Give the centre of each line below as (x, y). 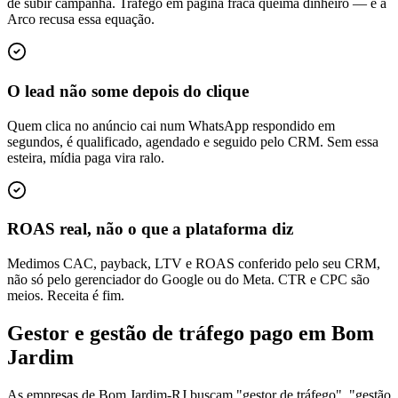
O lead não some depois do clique (128, 91)
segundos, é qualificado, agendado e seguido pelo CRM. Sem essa (193, 141)
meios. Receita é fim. (66, 295)
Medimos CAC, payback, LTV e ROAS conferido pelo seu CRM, (194, 263)
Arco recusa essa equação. (81, 20)
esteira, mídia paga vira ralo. (86, 157)
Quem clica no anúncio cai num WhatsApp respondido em (171, 125)
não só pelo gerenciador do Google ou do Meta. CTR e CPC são (188, 279)
